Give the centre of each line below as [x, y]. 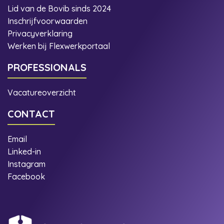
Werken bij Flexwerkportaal [59, 46]
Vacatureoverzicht [42, 92]
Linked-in [24, 151]
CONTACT [31, 113]
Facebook [26, 176]
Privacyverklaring [40, 33]
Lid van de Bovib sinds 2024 [60, 8]
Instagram [27, 164]
